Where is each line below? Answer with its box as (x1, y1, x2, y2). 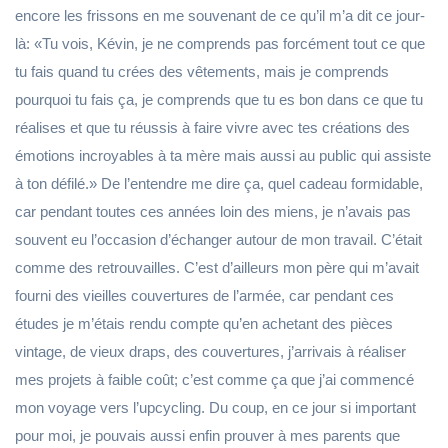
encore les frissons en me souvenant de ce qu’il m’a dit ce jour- (15, 7, 425, 24)
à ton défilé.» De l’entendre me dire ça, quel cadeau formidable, (15, 175, 423, 192)
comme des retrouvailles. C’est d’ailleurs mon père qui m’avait (15, 259, 419, 276)
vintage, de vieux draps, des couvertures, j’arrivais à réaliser (15, 343, 406, 360)
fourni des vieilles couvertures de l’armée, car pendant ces (15, 287, 394, 304)
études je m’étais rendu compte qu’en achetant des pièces (15, 315, 393, 332)
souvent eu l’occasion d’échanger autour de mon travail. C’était (15, 231, 422, 248)
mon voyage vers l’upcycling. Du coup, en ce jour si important (15, 399, 416, 416)
